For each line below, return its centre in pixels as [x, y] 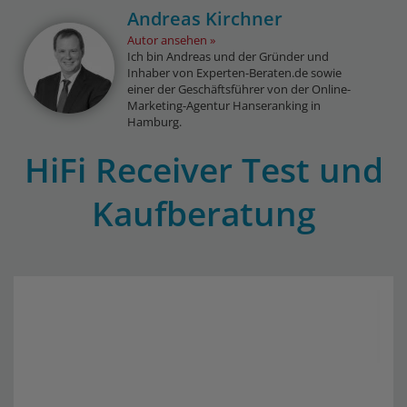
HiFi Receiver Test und [203, 169]
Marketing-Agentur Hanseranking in [224, 105]
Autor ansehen [168, 40]
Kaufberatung [203, 213]
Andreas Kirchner [205, 19]
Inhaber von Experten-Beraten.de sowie [235, 73]
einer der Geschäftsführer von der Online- [239, 89]
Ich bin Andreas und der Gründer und [228, 56]
